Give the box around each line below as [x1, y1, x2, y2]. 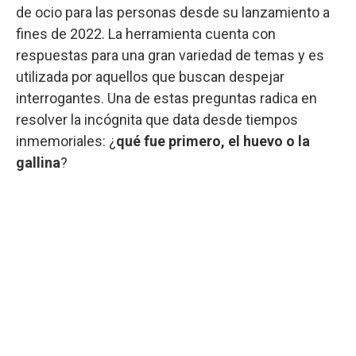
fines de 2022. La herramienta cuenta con [16, 25, 276, 42]
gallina [16, 153, 60, 171]
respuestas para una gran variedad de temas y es [16, 46, 324, 64]
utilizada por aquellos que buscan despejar [16, 68, 284, 85]
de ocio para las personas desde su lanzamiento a [16, 3, 330, 21]
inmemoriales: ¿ [16, 132, 116, 149]
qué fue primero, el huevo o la [116, 132, 310, 149]
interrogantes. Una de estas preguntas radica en [16, 89, 317, 106]
